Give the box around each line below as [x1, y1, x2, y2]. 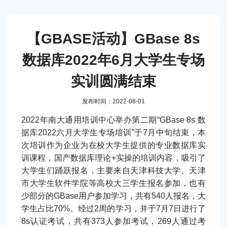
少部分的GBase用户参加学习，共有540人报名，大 [21, 192, 206, 200]
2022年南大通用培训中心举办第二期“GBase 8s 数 [21, 116, 206, 124]
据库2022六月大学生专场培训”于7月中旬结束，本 [21, 128, 206, 137]
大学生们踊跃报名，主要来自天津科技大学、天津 [21, 166, 206, 175]
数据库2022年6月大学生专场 [22, 52, 205, 68]
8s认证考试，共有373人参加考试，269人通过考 [21, 217, 206, 225]
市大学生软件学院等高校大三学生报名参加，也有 [21, 179, 206, 187]
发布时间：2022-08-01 [82, 98, 145, 105]
